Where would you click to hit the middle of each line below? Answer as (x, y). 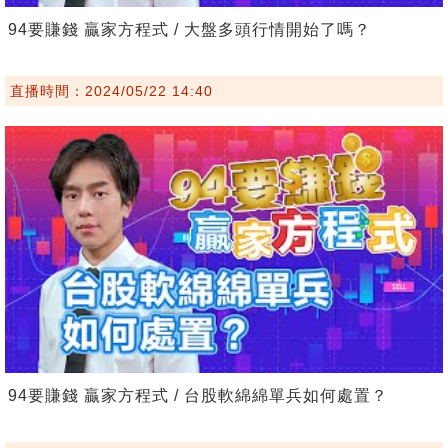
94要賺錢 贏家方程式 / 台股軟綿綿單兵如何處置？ (198, 395)
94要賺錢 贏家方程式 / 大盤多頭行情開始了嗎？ (189, 30)
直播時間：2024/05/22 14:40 (111, 91)
